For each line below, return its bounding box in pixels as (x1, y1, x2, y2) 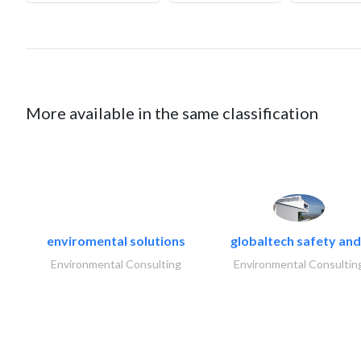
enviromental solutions (47, 233, 185, 248)
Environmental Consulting (51, 257, 181, 271)
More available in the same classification (26, 103, 318, 122)
